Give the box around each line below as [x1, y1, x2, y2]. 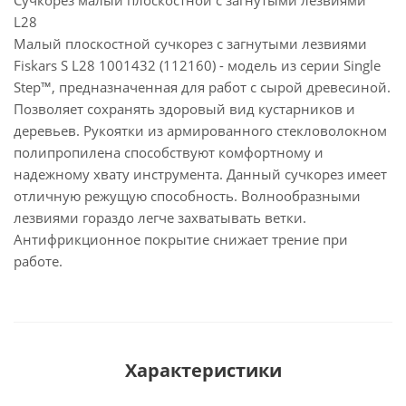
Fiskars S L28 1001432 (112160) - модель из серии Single [14, 56, 381, 74]
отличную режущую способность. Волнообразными [14, 187, 361, 205]
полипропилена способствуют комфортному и [14, 143, 324, 161]
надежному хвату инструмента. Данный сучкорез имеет [14, 165, 387, 183]
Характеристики [124, 358, 282, 382]
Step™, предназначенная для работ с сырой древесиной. [14, 78, 391, 96]
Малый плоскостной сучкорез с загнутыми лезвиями [14, 34, 367, 53]
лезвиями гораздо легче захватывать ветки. [14, 208, 306, 227]
